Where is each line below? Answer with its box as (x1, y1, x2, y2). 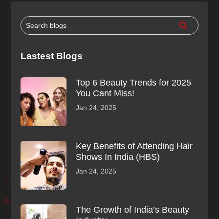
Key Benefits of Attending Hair (76, 141, 193, 151)
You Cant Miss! (76, 88, 135, 98)
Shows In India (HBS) (76, 152, 160, 162)
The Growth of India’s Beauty (76, 204, 190, 215)
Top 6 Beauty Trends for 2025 (76, 77, 192, 88)
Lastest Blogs (21, 50, 83, 61)
